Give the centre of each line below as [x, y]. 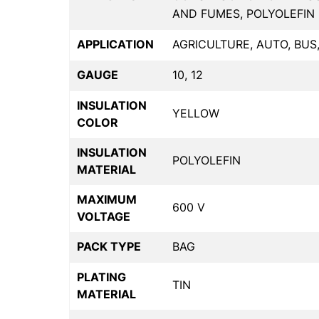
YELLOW [196, 114]
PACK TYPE [109, 247]
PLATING [101, 277]
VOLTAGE [104, 217]
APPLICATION [115, 45]
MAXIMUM [107, 200]
